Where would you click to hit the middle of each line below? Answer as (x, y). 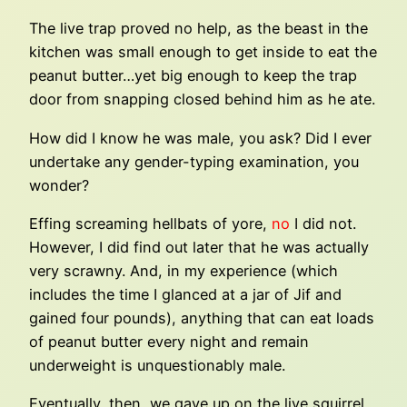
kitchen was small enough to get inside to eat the (203, 52)
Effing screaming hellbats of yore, (150, 224)
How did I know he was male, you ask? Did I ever (200, 138)
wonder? (59, 185)
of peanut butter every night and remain (169, 342)
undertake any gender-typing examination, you (194, 161)
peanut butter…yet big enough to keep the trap (193, 76)
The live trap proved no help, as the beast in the (199, 29)
